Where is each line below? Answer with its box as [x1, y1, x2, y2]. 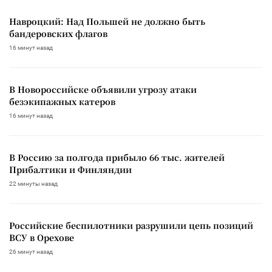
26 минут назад [9, 248, 53, 255]
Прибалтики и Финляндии [9, 163, 132, 175]
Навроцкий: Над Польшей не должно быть [9, 15, 205, 27]
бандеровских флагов [9, 27, 107, 39]
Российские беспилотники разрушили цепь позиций [9, 219, 253, 231]
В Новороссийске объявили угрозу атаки [9, 83, 197, 95]
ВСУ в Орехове [9, 231, 74, 243]
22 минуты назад [9, 180, 58, 187]
